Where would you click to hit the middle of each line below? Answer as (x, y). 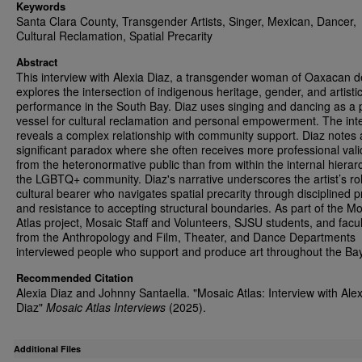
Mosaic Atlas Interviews (106, 307)
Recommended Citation (75, 278)
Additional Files (47, 349)
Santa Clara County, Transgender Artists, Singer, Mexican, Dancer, (186, 21)
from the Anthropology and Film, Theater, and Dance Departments (186, 237)
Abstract (37, 62)
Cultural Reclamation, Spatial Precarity (114, 36)
